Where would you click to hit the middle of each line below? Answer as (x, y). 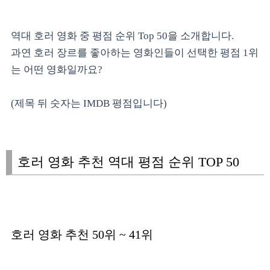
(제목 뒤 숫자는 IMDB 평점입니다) (89, 103)
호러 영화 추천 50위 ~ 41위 (82, 234)
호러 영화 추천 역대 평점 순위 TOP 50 (128, 162)
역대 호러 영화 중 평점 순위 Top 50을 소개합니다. (122, 36)
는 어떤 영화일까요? (57, 70)
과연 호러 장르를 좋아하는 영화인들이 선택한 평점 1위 (135, 53)
